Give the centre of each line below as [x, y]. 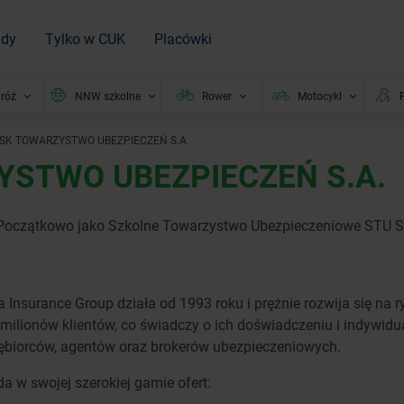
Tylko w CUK [85, 38]
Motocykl [319, 95]
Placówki [183, 38]
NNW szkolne [108, 95]
